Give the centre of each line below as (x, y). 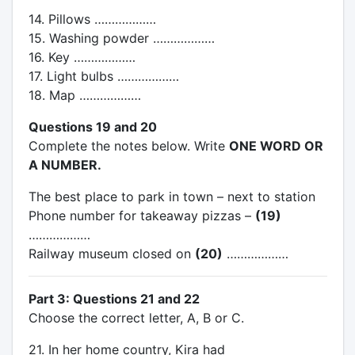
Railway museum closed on (111, 253)
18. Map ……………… (84, 95)
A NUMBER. (65, 164)
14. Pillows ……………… (92, 19)
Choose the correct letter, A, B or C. (136, 317)
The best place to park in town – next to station (172, 196)
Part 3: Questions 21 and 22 (114, 298)
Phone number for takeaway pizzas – (141, 215)
